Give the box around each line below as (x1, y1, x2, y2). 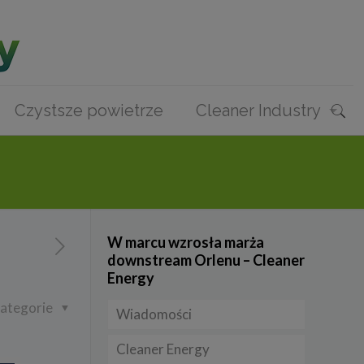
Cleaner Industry (195, 101, 321, 120)
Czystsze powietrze (14, 101, 163, 120)
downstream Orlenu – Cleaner (106, 251, 305, 269)
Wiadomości (115, 305, 192, 323)
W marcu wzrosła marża (106, 233, 264, 251)
